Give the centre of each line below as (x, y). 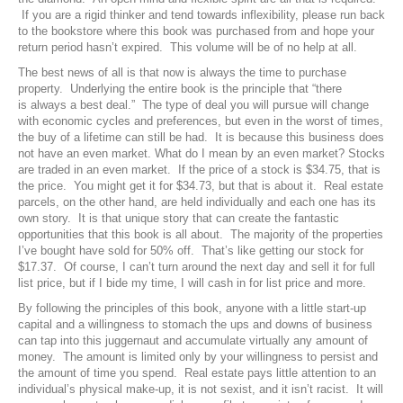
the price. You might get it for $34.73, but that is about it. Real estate (201, 186)
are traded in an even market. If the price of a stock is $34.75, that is (199, 170)
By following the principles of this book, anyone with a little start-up (192, 309)
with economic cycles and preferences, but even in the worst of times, (201, 121)
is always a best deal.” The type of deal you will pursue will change (193, 105)
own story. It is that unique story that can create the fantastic (179, 219)
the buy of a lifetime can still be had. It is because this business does (201, 138)
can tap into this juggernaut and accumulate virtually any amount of (193, 341)
